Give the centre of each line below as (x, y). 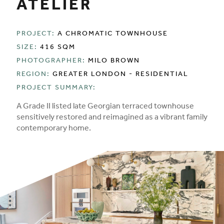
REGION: (33, 75)
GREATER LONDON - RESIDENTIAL (120, 75)
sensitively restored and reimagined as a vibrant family (112, 118)
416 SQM (58, 48)
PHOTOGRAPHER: (51, 62)
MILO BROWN (114, 62)
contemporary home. (54, 129)
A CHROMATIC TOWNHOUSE (113, 35)
